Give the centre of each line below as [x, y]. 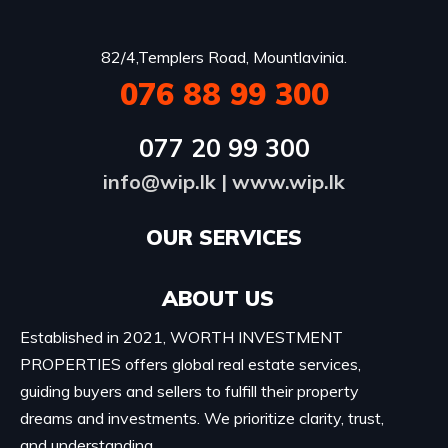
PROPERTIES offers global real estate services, [190, 363]
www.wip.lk [288, 181]
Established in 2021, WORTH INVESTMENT [181, 336]
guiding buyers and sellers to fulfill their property [189, 390]
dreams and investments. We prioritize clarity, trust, [202, 417]
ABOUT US [218, 297]
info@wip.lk [159, 181]
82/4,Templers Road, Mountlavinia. [224, 56]
